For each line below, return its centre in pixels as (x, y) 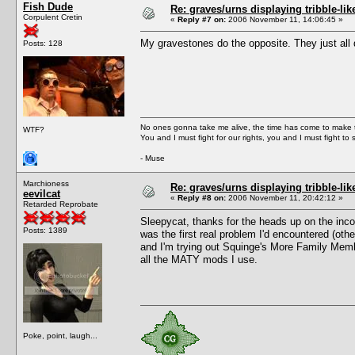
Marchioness (46, 183)
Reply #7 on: (202, 19)
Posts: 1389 (45, 230)
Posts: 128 (43, 43)
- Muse (153, 158)
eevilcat (42, 193)
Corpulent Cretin (53, 17)
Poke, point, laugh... (60, 335)
